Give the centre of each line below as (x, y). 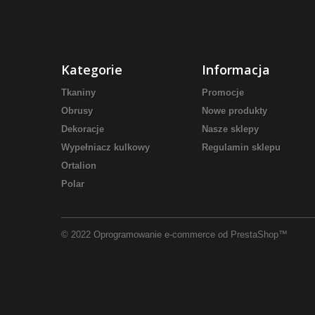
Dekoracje (83, 129)
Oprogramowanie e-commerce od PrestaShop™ (191, 234)
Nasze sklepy (230, 129)
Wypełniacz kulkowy (105, 147)
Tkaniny (78, 92)
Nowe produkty (234, 111)
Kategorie (92, 70)
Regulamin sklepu (241, 147)
